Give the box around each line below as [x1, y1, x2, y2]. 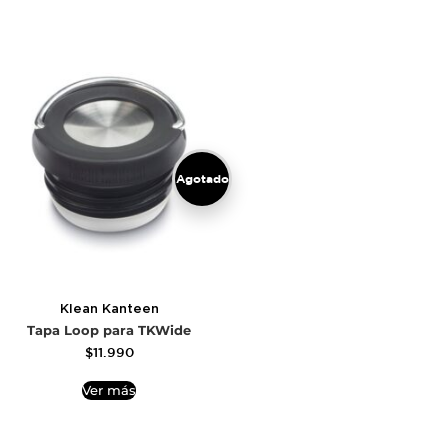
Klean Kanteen [59, 301, 159, 317]
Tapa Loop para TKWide [27, 322, 191, 338]
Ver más [82, 383, 136, 399]
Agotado [175, 171, 229, 187]
